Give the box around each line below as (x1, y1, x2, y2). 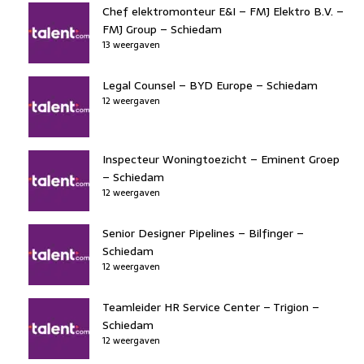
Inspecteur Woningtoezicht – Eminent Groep (102, 149, 340, 168)
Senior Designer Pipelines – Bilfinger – (102, 223, 304, 242)
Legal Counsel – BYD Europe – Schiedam (102, 76, 318, 94)
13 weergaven (102, 37, 160, 52)
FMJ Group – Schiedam (102, 19, 222, 38)
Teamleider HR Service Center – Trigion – (102, 297, 319, 316)
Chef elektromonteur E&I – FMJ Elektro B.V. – (102, 2, 344, 20)
